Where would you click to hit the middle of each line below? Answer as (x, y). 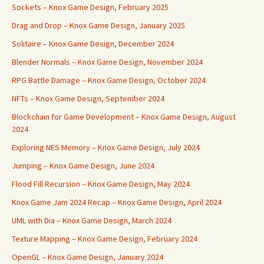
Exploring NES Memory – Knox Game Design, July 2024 (106, 147)
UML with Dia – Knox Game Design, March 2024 (92, 220)
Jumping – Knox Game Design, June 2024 (83, 166)
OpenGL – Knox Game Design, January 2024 (88, 257)
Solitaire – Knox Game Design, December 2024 (93, 44)
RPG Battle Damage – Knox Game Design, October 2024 (109, 80)
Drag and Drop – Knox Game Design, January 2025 (98, 25)
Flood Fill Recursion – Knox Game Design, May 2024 (101, 184)
